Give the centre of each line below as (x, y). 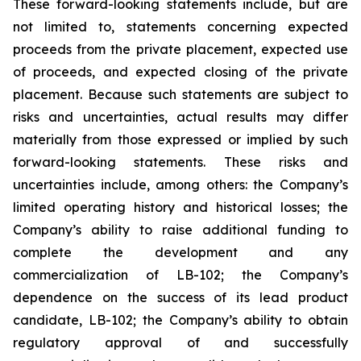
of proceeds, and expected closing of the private (180, 72)
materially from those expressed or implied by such (180, 139)
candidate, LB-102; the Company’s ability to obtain (180, 320)
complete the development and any (180, 252)
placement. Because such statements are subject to (180, 94)
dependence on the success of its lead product (180, 297)
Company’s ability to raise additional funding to (180, 230)
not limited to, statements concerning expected (180, 27)
